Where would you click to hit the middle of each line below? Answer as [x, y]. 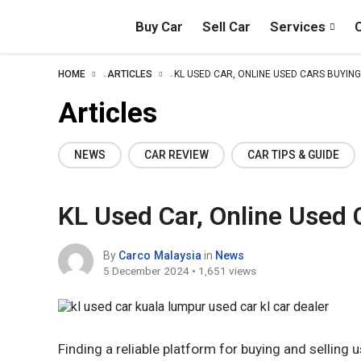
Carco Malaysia [160, 255]
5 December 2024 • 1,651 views [180, 271]
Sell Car [226, 27]
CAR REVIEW [176, 155]
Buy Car [159, 27]
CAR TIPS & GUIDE [293, 155]
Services [298, 27]
